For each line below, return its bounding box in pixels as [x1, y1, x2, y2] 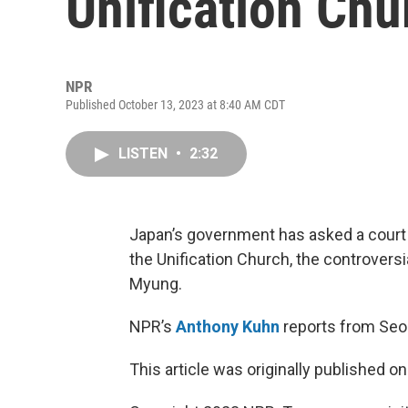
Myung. [129, 274, 182, 293]
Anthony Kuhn [176, 317, 280, 336]
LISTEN [118, 145, 171, 162]
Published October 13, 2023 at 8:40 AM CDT [66, 97, 285, 112]
